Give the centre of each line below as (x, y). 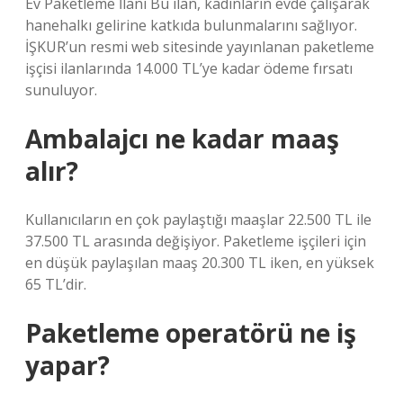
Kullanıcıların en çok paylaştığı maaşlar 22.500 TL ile (198, 219)
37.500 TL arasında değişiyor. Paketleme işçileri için (196, 241)
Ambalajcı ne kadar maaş (182, 139)
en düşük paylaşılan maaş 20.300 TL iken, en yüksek (200, 263)
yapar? (67, 365)
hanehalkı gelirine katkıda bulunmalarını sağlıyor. (191, 25)
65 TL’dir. (56, 284)
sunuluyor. (61, 90)
